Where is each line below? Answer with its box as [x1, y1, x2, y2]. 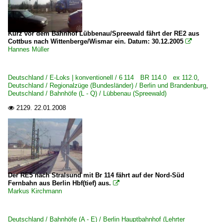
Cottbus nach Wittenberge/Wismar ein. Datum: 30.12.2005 [8, 38, 185, 45]
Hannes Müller [8, 46, 49, 53]
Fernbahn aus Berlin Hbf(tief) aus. [8, 179, 111, 187]
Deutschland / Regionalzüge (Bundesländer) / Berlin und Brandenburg [8, 82, 206, 89]
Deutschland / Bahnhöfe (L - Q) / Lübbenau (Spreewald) [8, 90, 166, 97]
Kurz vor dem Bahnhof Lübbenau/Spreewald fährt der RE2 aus [8, 30, 199, 37]
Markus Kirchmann [8, 187, 62, 195]
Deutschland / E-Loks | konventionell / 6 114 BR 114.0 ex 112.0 [8, 74, 197, 81]
